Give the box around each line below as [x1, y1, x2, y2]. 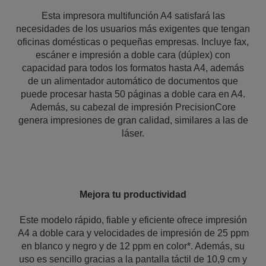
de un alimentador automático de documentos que [28, 76, 238, 86]
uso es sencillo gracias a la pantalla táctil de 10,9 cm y [19, 254, 247, 264]
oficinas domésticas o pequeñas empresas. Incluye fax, [17, 37, 249, 47]
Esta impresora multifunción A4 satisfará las [41, 11, 225, 21]
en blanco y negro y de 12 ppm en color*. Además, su [21, 241, 245, 251]
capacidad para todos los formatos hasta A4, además [22, 63, 244, 73]
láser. [122, 128, 144, 138]
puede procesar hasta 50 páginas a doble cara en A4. [21, 89, 245, 99]
